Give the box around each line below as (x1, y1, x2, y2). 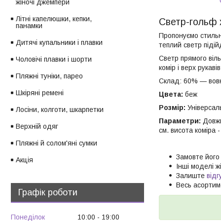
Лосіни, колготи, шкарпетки (16, 106, 104, 114)
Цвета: (159, 90, 183, 99)
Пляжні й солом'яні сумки (16, 139, 97, 147)
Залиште (176, 172, 207, 180)
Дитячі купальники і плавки (16, 38, 103, 47)
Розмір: (159, 104, 185, 112)
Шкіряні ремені (16, 89, 64, 97)
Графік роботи (18, 187, 77, 198)
